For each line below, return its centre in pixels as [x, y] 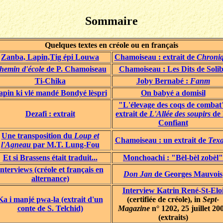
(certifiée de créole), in [165, 199]
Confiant [173, 122]
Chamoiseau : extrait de [155, 57]
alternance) [50, 178]
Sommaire [111, 21]
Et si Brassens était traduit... [50, 157]
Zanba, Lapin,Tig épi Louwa [50, 57]
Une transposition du [38, 135]
